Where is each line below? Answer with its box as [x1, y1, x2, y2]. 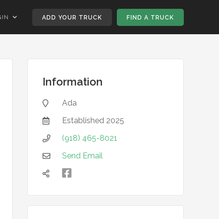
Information [43, 75, 103, 88]
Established [62, 116, 106, 125]
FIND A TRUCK [127, 14, 174, 21]
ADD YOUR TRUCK [42, 14, 102, 21]
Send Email [62, 151, 103, 160]
